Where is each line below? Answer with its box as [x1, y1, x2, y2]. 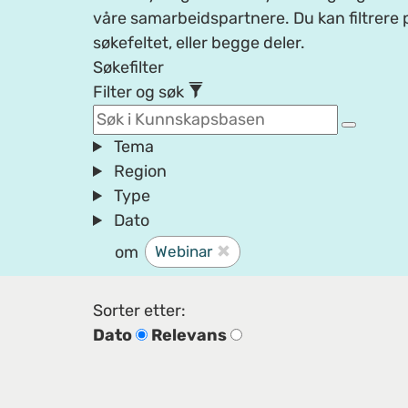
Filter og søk [93, 82, 188, 102]
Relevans [151, 325, 227, 345]
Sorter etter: [93, 301, 186, 321]
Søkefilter [93, 57, 164, 77]
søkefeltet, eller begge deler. [93, 33, 305, 53]
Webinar [155, 242, 212, 260]
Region [114, 161, 168, 181]
